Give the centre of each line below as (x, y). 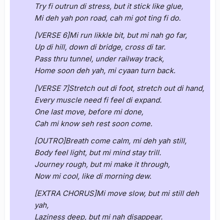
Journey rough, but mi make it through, (102, 164)
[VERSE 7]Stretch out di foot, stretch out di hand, (119, 88)
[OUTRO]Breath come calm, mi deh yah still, (110, 140)
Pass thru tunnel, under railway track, (99, 59)
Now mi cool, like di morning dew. (93, 176)
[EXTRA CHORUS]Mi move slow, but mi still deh (117, 193)
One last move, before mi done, (89, 111)
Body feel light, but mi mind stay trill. (98, 152)
